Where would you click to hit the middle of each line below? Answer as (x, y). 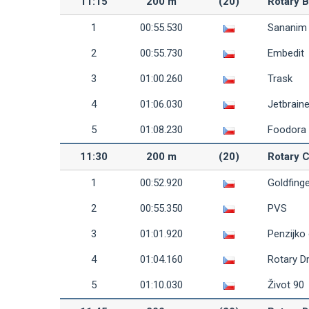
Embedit (286, 53)
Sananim (287, 28)
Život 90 (286, 285)
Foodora (287, 130)
